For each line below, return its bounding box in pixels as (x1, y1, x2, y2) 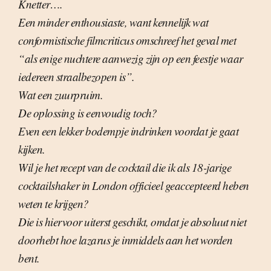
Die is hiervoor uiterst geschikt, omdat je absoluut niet (18, 214, 246, 230)
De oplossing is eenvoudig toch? (18, 105, 157, 121)
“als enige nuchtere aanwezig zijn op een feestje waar (18, 51, 243, 67)
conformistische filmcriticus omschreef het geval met (18, 33, 236, 48)
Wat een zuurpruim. (18, 87, 103, 103)
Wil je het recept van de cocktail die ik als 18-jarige (18, 160, 231, 175)
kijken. (18, 142, 45, 157)
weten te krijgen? (18, 196, 89, 212)
